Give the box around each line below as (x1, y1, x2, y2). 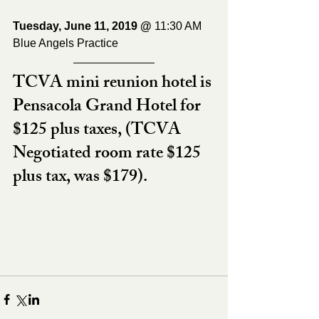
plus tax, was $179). (13, 162, 147, 193)
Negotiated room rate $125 (13, 139, 204, 169)
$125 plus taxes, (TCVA (13, 115, 184, 146)
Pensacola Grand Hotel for (13, 92, 204, 122)
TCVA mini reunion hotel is (13, 68, 215, 99)
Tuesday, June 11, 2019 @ (13, 19, 155, 32)
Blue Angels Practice (13, 36, 118, 49)
